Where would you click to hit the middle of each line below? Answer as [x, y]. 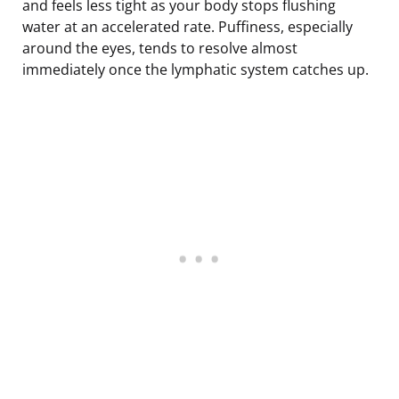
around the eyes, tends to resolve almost [160, 48]
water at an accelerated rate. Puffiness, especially [187, 26]
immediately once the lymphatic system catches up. [195, 69]
